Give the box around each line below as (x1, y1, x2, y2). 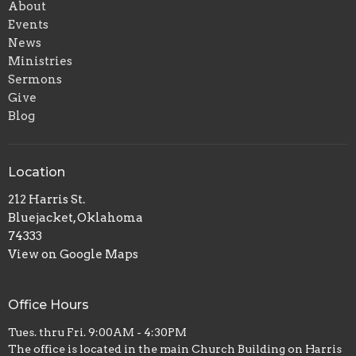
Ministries (8, 53, 72, 68)
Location (8, 164, 65, 180)
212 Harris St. (8, 192, 85, 207)
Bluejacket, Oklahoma (8, 211, 143, 226)
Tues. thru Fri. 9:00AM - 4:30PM (8, 325, 187, 339)
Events (8, 17, 48, 32)
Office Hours (8, 297, 89, 313)
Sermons (8, 72, 62, 87)
